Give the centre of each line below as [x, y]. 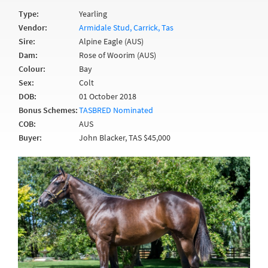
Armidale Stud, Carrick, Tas [126, 28]
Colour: [32, 69]
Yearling [93, 14]
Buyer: [30, 138]
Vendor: [33, 28]
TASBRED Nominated [116, 110]
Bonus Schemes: [48, 110]
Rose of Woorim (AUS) [118, 55]
